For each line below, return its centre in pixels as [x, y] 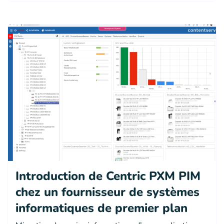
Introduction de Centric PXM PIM [108, 176]
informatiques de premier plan [101, 208]
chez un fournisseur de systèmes [107, 192]
